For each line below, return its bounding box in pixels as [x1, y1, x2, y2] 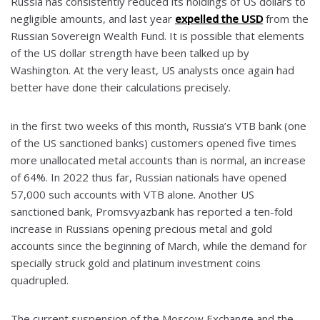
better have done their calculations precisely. [11, 80, 231, 95]
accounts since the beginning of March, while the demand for [11, 239, 307, 254]
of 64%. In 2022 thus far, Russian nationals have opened [11, 170, 286, 185]
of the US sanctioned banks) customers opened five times [11, 136, 296, 151]
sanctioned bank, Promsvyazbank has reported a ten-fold [11, 204, 293, 219]
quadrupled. [11, 273, 69, 288]
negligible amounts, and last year [11, 11, 175, 26]
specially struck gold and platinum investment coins [11, 256, 261, 271]
